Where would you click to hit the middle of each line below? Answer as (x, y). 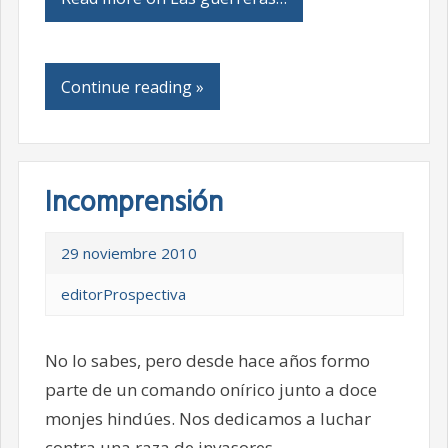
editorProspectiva (123, 294)
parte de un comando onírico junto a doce (210, 390)
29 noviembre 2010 (128, 253)
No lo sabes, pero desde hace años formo (207, 361)
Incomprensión (133, 204)
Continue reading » (132, 86)
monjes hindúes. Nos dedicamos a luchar (207, 419)
